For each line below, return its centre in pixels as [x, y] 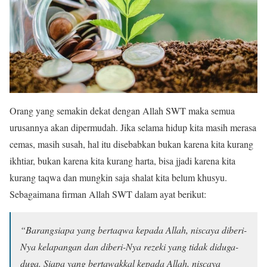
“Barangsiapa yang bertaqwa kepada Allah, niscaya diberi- [133, 229]
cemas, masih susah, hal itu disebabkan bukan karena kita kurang [131, 144]
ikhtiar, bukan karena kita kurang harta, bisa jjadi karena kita [122, 160]
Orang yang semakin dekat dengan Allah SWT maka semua [122, 110]
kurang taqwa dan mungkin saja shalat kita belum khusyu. [118, 177]
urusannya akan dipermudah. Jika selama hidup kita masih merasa [133, 127]
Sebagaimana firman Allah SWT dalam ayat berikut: [108, 194]
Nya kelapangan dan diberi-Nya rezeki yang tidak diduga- [129, 246]
